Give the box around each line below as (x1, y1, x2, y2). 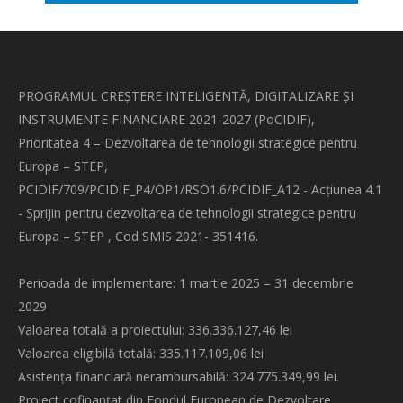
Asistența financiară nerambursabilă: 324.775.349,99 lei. (18, 368, 339, 385)
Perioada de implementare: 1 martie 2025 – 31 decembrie (18, 274, 354, 291)
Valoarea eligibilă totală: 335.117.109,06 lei (18, 345, 264, 362)
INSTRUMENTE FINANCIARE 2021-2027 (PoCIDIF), (18, 111, 315, 128)
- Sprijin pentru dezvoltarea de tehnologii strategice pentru (18, 204, 356, 221)
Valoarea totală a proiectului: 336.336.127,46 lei (18, 321, 292, 338)
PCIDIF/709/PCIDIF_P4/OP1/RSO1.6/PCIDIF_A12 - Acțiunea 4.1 (18, 181, 382, 198)
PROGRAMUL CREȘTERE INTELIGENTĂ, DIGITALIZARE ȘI (18, 87, 354, 104)
